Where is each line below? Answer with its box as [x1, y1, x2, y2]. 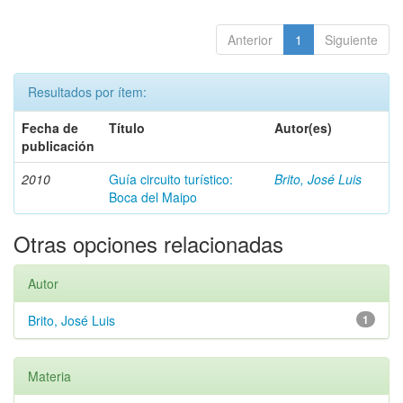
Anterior [228, 31, 273, 49]
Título [109, 119, 145, 137]
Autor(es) [274, 119, 332, 137]
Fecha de [22, 119, 78, 137]
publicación [22, 137, 94, 155]
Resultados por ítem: [28, 83, 147, 101]
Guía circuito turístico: [109, 170, 233, 188]
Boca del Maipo [109, 188, 197, 206]
